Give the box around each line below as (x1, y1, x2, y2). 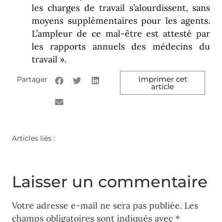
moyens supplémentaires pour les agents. (32, 14, 210, 26)
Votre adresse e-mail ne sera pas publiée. (12, 200, 182, 212)
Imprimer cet (138, 74, 187, 84)
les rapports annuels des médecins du (32, 40, 210, 52)
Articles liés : (12, 133, 55, 143)
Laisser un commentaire (12, 172, 208, 192)
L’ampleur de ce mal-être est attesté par (32, 27, 210, 39)
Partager (17, 74, 48, 84)
